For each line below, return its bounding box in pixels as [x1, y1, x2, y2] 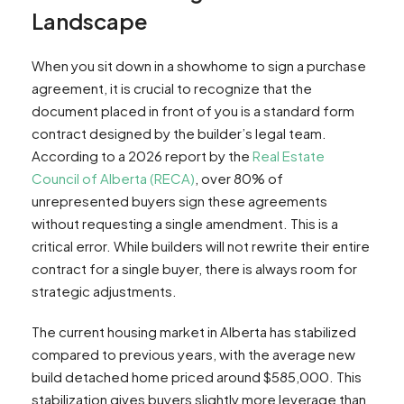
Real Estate [252, 147, 325, 165]
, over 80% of [195, 170, 283, 188]
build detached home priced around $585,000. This [32, 368, 362, 386]
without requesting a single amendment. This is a [32, 215, 338, 233]
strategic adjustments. [32, 282, 177, 300]
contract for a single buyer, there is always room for [32, 260, 357, 278]
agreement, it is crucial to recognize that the [32, 79, 312, 97]
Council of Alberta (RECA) [32, 170, 195, 188]
